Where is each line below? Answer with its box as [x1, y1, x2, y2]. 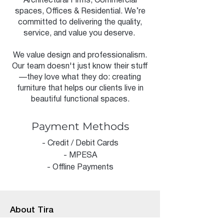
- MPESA [63, 152, 97, 159]
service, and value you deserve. [23, 30, 137, 37]
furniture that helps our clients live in [16, 85, 143, 92]
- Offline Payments [46, 164, 113, 171]
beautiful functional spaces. [30, 96, 129, 103]
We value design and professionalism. [13, 52, 147, 59]
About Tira [10, 206, 56, 214]
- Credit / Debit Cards [41, 140, 118, 147]
